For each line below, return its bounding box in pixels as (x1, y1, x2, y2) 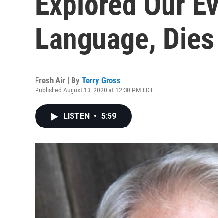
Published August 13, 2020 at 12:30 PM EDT (35, 86, 153, 94)
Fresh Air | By (35, 75, 82, 85)
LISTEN (63, 111, 91, 121)
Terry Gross (82, 75, 121, 85)
